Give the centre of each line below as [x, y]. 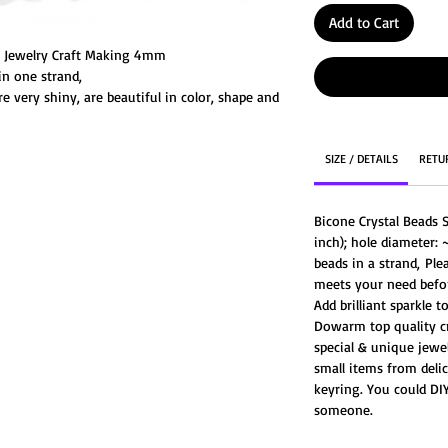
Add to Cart [364, 23]
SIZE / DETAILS [361, 158]
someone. [343, 409]
